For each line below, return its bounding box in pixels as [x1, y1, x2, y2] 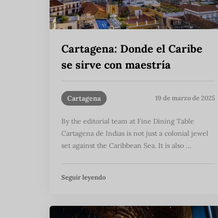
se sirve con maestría [61, 57, 171, 72]
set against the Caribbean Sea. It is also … [61, 141, 191, 150]
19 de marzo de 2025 [155, 94, 215, 103]
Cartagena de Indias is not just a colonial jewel [61, 128, 208, 138]
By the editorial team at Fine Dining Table [61, 116, 194, 126]
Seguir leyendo [61, 173, 106, 182]
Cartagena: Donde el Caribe [61, 41, 202, 55]
